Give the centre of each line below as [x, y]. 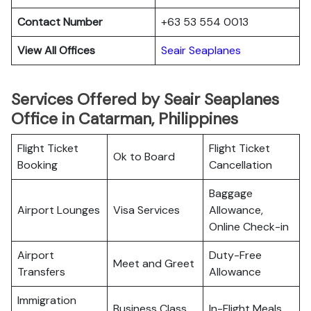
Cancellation [241, 165]
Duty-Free [235, 255]
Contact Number [60, 22]
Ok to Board [144, 157]
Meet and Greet [154, 263]
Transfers [41, 272]
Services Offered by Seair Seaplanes [145, 99]
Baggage [231, 193]
